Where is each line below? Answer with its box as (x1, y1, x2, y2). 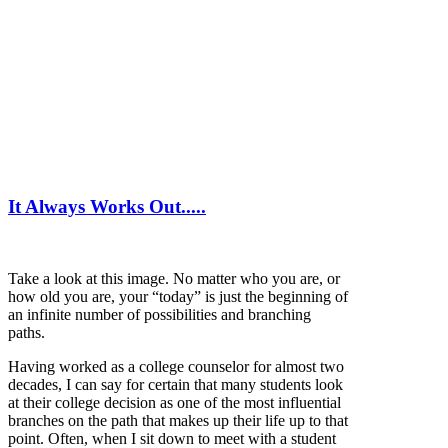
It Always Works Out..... (8, 195, 206, 217)
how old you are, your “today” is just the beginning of (8, 288, 348, 306)
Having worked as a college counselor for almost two (8, 358, 344, 376)
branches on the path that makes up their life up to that (8, 412, 348, 430)
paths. (8, 324, 49, 342)
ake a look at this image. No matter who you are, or (17, 270, 340, 288)
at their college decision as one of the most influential (8, 394, 341, 412)
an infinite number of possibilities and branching (8, 306, 311, 324)
